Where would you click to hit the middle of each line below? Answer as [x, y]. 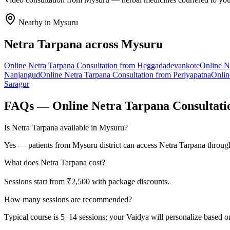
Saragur [17, 84]
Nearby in [35, 22]
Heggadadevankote [168, 66]
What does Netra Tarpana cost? [55, 163]
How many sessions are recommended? [68, 200]
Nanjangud [22, 75]
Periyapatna [192, 75]
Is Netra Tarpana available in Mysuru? [66, 128]
